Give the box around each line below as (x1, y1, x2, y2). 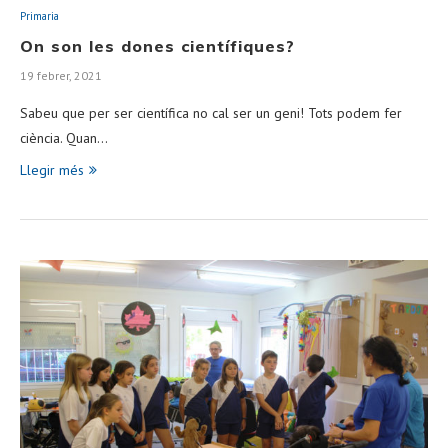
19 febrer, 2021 (20, 68, 102, 83)
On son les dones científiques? (20, 36, 295, 56)
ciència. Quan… (20, 129, 108, 147)
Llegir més (20, 161, 84, 179)
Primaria (20, 9, 59, 23)
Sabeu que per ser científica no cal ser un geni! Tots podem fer (20, 104, 402, 122)
